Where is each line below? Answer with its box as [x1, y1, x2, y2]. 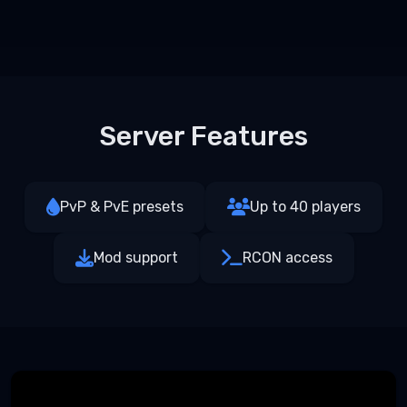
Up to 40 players [250, 197, 361, 215]
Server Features [99, 119, 308, 153]
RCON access [242, 248, 333, 266]
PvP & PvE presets [60, 197, 184, 215]
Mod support [93, 248, 178, 266]
